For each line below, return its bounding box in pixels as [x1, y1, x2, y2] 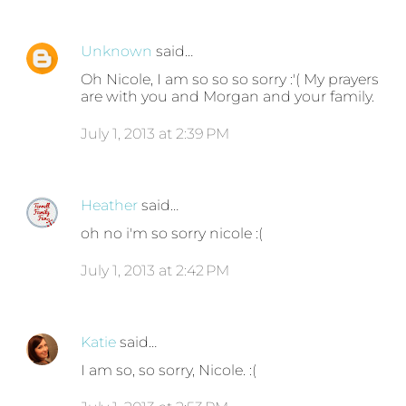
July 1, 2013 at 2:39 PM [81, 125, 230, 143]
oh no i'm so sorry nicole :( [81, 225, 264, 243]
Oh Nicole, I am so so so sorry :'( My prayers [81, 71, 380, 89]
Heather [81, 197, 139, 215]
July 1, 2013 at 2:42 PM [81, 262, 230, 280]
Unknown [81, 43, 153, 61]
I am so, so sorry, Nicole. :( [81, 362, 257, 380]
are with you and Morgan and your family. [81, 88, 375, 106]
